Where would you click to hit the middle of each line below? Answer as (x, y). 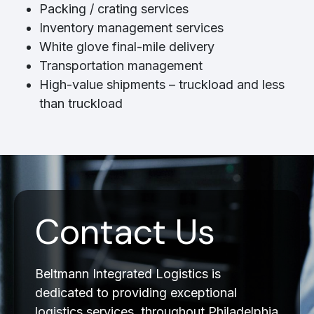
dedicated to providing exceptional (136, 293)
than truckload (81, 104)
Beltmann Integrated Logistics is (128, 274)
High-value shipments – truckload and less (162, 85)
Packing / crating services (114, 9)
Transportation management (121, 66)
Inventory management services (131, 28)
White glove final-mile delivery (127, 47)
